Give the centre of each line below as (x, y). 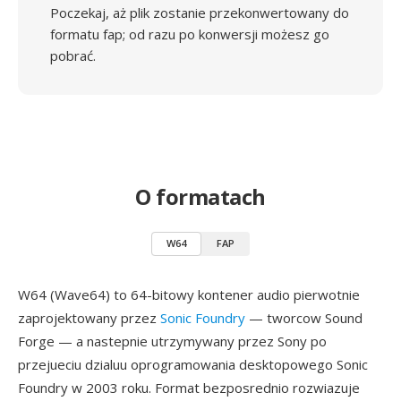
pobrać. (73, 55)
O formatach (200, 196)
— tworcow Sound (304, 318)
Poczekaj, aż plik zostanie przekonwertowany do (200, 13)
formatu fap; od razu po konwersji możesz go (190, 34)
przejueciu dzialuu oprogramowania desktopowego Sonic (193, 364)
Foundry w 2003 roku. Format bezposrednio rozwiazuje (189, 388)
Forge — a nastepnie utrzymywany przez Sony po (172, 341)
